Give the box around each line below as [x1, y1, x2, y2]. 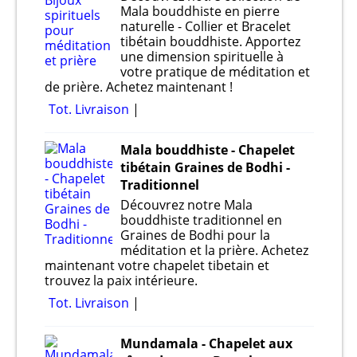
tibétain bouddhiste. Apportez [120, 33, 300, 51]
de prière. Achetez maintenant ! [45, 78, 233, 96]
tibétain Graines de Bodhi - [120, 159, 290, 177]
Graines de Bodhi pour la [120, 226, 270, 245]
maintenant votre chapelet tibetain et [45, 257, 269, 275]
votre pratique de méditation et [120, 63, 310, 81]
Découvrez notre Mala [120, 196, 253, 214]
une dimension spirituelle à [120, 48, 284, 66]
